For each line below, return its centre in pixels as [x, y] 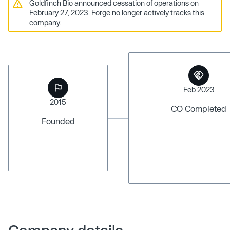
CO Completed [199, 109]
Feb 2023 [199, 90]
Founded [58, 121]
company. [45, 22]
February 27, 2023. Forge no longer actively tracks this [117, 13]
